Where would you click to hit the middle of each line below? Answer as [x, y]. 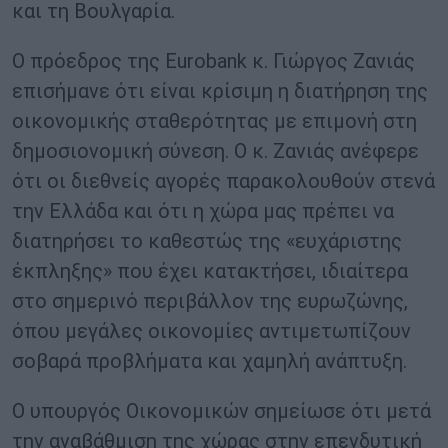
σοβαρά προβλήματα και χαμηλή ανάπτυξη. [209, 361]
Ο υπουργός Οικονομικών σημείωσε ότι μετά [221, 411]
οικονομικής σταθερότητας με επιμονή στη [214, 121]
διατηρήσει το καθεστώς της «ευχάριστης [207, 241]
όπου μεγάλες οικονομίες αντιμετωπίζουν [211, 331]
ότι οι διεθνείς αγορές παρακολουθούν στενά [223, 181]
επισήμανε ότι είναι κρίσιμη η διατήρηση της [220, 91]
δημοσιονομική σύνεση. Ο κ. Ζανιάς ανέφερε [215, 151]
